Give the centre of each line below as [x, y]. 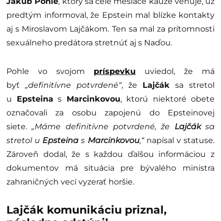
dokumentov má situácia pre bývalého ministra [110, 168]
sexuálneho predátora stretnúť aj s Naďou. [89, 43]
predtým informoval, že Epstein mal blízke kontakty [110, 15]
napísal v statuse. [181, 141]
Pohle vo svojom [50, 72]
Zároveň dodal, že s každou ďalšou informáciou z [110, 154]
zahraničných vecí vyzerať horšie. [70, 182]
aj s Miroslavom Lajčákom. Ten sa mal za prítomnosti [110, 29]
